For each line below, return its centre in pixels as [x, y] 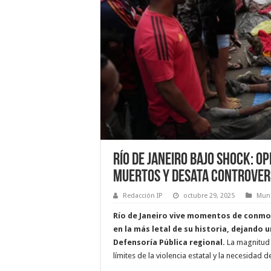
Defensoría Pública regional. [170, 242]
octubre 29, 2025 [209, 196]
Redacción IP [142, 196]
